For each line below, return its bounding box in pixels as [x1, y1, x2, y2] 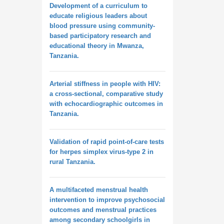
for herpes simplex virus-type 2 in [49, 148, 153, 155]
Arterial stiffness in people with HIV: [49, 80, 160, 87]
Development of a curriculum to [49, 2, 147, 9]
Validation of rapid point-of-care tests [49, 138, 164, 145]
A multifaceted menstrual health [49, 186, 148, 193]
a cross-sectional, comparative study [49, 90, 163, 97]
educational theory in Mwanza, [49, 42, 144, 49]
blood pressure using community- [49, 22, 155, 29]
